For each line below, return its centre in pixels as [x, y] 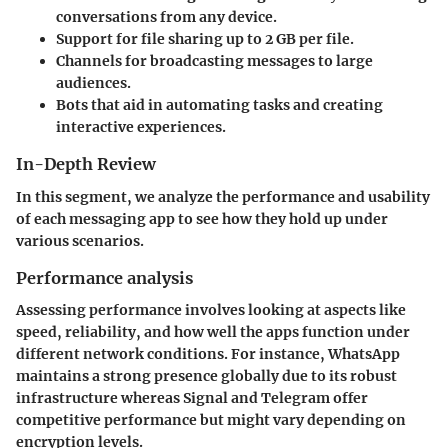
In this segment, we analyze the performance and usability [223, 196]
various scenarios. [80, 240]
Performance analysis [104, 277]
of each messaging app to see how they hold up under [202, 218]
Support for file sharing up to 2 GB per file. [205, 39]
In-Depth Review [86, 164]
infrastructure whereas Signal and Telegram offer [192, 397]
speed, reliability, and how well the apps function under [213, 331]
